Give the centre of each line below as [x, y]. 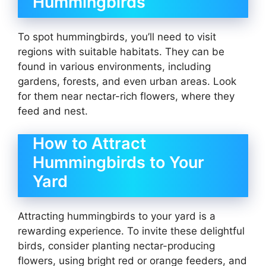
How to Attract [89, 143]
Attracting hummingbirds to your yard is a [117, 216]
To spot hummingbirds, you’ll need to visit [117, 37]
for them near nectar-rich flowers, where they [126, 96]
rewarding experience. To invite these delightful [131, 231]
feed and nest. [53, 111]
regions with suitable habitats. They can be [121, 52]
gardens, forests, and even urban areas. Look [127, 82]
